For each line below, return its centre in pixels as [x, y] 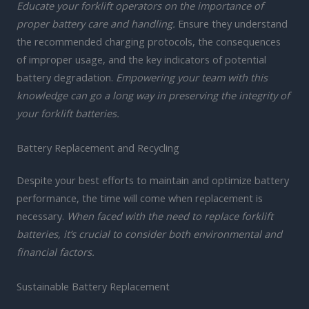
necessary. [42, 216]
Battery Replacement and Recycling [98, 147]
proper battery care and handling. [96, 24]
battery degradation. [66, 78]
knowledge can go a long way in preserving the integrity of [153, 96]
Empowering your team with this [192, 78]
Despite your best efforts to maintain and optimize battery [153, 180]
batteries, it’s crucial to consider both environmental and [149, 234]
